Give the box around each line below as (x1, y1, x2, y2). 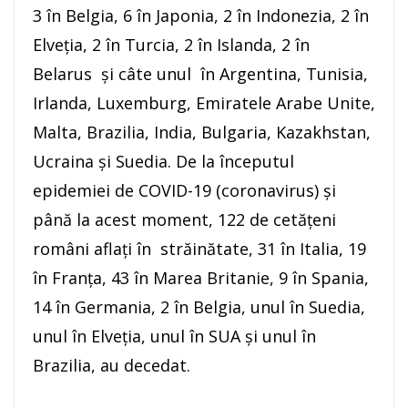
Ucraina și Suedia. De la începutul (33, 150, 294, 173)
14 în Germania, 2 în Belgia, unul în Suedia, (33, 296, 365, 319)
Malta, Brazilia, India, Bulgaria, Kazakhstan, (33, 121, 371, 144)
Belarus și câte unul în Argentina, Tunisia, (33, 63, 368, 86)
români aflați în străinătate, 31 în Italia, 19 (33, 238, 366, 260)
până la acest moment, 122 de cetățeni (33, 209, 336, 231)
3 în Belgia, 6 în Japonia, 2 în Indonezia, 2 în (33, 5, 369, 27)
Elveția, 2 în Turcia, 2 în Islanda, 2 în (33, 34, 310, 56)
